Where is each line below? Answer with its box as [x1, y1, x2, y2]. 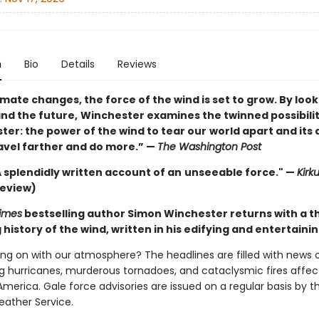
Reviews [117, 57, 157, 71]
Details [61, 57, 95, 71]
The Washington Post [157, 140, 261, 154]
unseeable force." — [184, 165, 297, 179]
